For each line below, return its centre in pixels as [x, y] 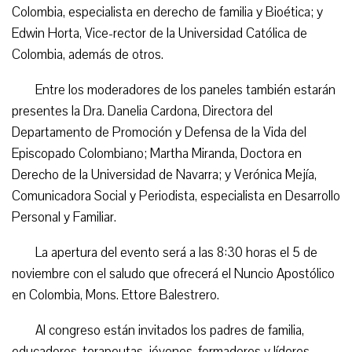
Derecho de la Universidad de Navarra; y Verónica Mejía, [164, 175]
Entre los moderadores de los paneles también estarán [185, 90]
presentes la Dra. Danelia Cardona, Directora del [142, 111]
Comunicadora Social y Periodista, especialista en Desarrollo [176, 196]
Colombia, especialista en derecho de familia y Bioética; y [167, 12]
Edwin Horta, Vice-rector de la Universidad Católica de [159, 33]
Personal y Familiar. [64, 217]
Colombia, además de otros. [88, 55]
